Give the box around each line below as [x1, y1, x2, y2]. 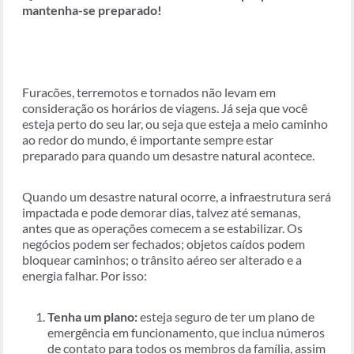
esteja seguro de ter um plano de [137, 309, 314, 325]
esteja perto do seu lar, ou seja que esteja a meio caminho [22, 116, 328, 132]
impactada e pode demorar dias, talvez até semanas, [22, 205, 300, 220]
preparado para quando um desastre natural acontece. [22, 148, 314, 164]
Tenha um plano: [47, 309, 137, 325]
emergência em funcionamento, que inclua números [47, 325, 325, 341]
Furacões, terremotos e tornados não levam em [22, 85, 276, 100]
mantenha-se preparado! [22, 2, 162, 18]
